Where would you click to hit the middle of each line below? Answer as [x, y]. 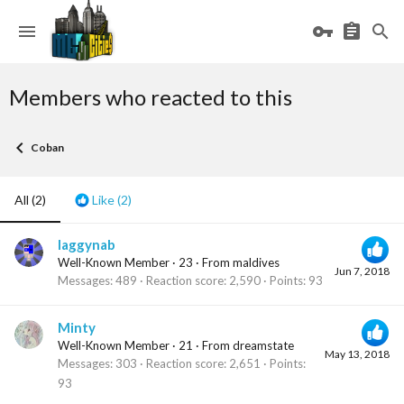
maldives [256, 263]
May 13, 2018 [357, 353]
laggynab [87, 245]
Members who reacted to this [151, 97]
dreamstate [263, 345]
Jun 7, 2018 [362, 271]
